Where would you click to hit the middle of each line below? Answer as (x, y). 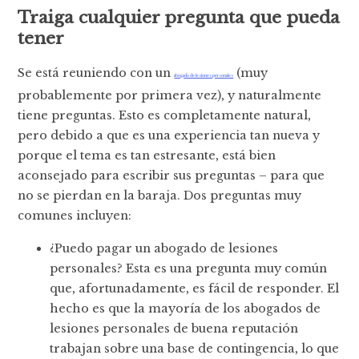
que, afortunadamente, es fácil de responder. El (195, 288)
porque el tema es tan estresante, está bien (147, 155)
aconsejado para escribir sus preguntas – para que (171, 175)
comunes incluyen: (75, 215)
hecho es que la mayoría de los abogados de (186, 308)
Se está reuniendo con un (96, 73)
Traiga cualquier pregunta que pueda (179, 18)
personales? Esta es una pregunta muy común (189, 268)
